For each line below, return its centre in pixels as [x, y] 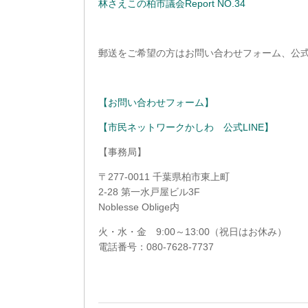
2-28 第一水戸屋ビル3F [149, 191]
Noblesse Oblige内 [139, 207]
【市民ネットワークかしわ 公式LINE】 [186, 127]
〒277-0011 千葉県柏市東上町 [164, 176]
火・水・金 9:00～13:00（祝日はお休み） [192, 231]
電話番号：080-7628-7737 [156, 246]
